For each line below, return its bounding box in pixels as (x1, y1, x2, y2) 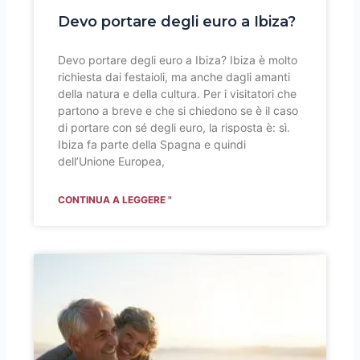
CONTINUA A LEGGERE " (58, 193, 173, 206)
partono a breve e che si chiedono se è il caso (58, 103, 299, 117)
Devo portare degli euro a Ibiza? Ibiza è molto (58, 52, 298, 67)
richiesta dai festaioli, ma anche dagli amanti (58, 69, 291, 84)
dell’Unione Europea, (58, 153, 166, 168)
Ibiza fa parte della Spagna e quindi (58, 137, 247, 151)
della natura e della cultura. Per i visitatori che (58, 86, 297, 100)
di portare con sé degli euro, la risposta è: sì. (58, 120, 291, 134)
